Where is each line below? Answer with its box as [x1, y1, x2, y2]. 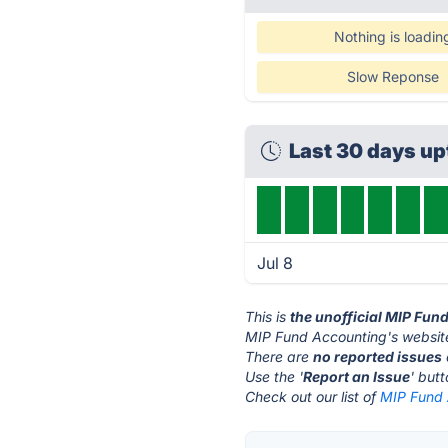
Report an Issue [303, 368, 411, 385]
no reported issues [313, 348, 443, 365]
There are [245, 348, 314, 365]
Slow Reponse [346, 68, 439, 85]
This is [245, 308, 291, 325]
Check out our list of [245, 388, 381, 405]
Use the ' [245, 368, 304, 385]
